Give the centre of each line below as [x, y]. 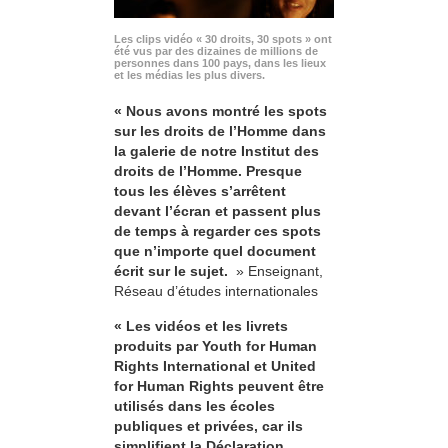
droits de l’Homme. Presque [208, 171]
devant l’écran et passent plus [217, 211]
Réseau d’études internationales [216, 291]
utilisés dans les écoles [194, 405]
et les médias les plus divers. [189, 75]
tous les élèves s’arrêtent [200, 191]
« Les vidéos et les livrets [201, 325]
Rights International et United [215, 365]
